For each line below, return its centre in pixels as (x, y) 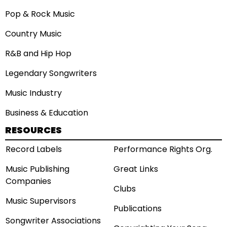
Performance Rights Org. (163, 149)
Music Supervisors (41, 201)
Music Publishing (37, 169)
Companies (28, 181)
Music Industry (33, 93)
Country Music (33, 33)
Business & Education (47, 112)
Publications (138, 208)
